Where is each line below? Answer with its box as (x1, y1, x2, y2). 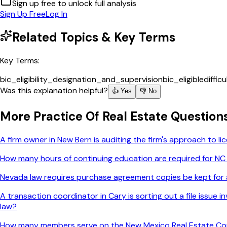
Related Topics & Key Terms (12, 29, 175, 45)
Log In (46, 8, 67, 19)
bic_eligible (163, 73, 204, 85)
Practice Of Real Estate (33, 108, 168, 125)
